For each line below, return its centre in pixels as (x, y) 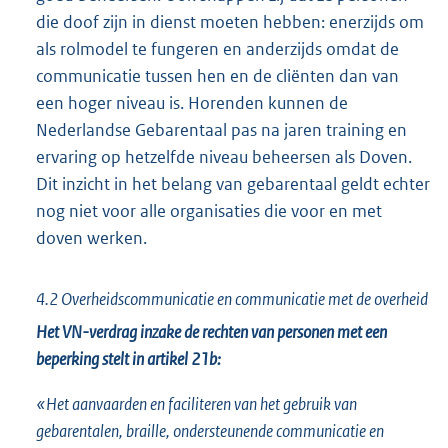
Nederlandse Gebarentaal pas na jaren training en (221, 129)
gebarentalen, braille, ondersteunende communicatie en (210, 430)
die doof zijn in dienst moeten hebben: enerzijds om (230, 21)
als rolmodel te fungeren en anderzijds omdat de (217, 48)
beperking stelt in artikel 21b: (128, 358)
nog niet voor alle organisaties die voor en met (209, 210)
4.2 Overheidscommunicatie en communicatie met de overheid (232, 298)
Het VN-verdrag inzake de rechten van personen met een (211, 331)
